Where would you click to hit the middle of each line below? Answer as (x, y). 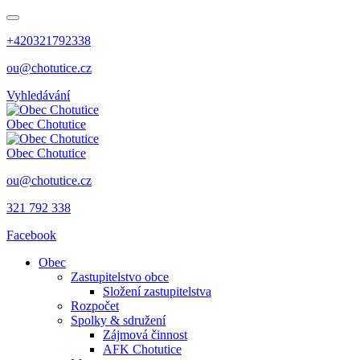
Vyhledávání (38, 95)
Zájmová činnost (145, 335)
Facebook (31, 235)
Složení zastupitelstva (157, 291)
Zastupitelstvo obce (120, 277)
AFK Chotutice (142, 349)
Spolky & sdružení (118, 320)
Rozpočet (95, 306)
